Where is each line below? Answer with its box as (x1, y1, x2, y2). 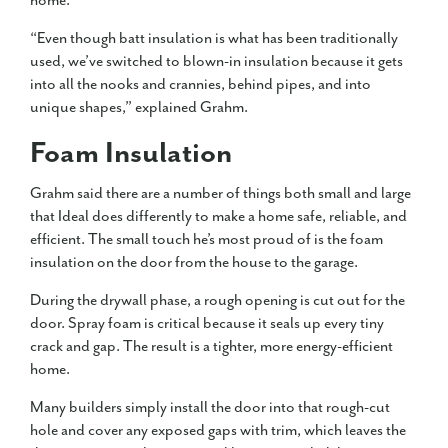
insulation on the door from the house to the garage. (30, 253, 358, 273)
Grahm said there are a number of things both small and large (30, 184, 411, 204)
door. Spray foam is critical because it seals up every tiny (30, 314, 384, 334)
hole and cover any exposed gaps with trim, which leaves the (30, 421, 406, 441)
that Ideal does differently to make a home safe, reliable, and (30, 207, 407, 227)
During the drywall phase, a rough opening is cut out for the (30, 291, 405, 311)
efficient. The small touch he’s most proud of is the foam (30, 230, 383, 250)
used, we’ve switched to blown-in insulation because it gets (30, 52, 403, 72)
